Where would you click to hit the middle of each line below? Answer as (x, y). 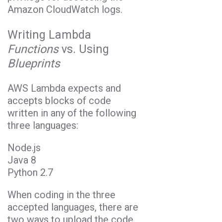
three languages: (43, 126)
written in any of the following (72, 113)
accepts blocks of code (59, 101)
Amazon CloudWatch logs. (65, 10)
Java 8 (22, 160)
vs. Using (84, 49)
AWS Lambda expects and (64, 88)
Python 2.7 (30, 173)
